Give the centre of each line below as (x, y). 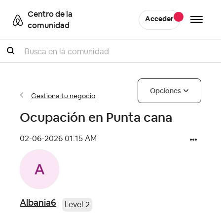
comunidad (49, 25)
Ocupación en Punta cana (96, 117)
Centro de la (50, 14)
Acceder (159, 19)
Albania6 (38, 203)
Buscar (24, 56)
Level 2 (77, 204)
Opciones (166, 91)
